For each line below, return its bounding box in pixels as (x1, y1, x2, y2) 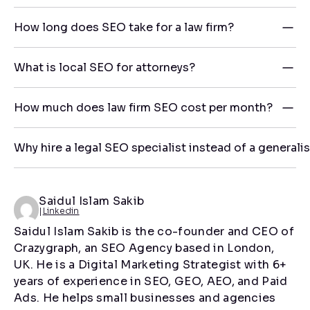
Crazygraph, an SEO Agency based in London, (14, 241, 275, 256)
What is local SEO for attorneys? (14, 60, 195, 75)
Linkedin (42, 206, 80, 217)
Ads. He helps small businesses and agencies (14, 291, 276, 306)
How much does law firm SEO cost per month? (14, 100, 273, 116)
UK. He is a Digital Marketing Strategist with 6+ (14, 257, 287, 273)
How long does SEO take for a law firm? (14, 20, 234, 35)
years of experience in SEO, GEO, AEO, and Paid (14, 274, 288, 289)
